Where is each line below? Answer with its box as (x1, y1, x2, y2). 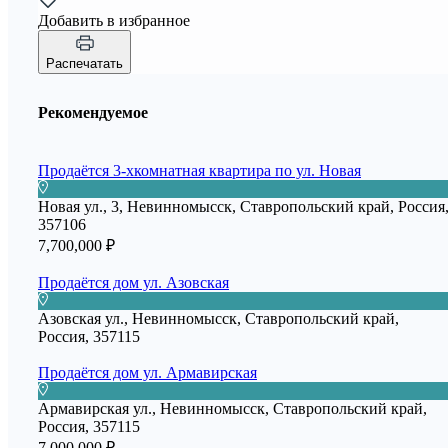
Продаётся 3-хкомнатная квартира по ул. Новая (38, 161, 361, 179)
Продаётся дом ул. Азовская (38, 273, 229, 291)
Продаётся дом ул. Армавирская (38, 363, 257, 381)
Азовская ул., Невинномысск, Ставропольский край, (38, 309, 399, 327)
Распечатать (46, 56, 123, 72)
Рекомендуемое (38, 104, 148, 122)
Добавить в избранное (38, 12, 190, 30)
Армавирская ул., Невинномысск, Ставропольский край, (38, 399, 427, 417)
